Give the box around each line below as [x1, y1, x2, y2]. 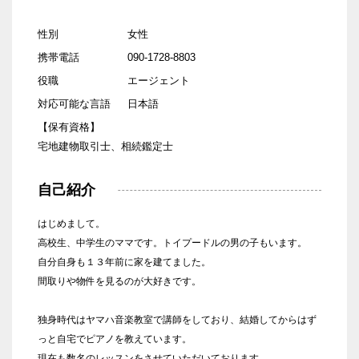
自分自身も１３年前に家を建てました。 [38, 256, 211, 268]
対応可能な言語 [38, 97, 111, 110]
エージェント [127, 74, 190, 87]
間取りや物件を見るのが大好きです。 [38, 275, 201, 287]
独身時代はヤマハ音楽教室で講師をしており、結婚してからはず [38, 313, 317, 325]
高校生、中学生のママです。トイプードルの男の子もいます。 [38, 236, 307, 248]
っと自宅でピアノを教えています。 [38, 333, 192, 345]
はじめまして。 [38, 217, 105, 229]
